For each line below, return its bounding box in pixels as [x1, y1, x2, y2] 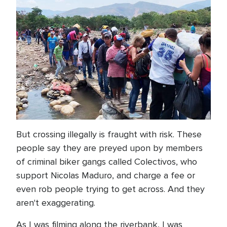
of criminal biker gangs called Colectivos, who [16, 156, 197, 167]
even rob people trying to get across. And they [16, 183, 205, 195]
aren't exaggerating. [16, 197, 95, 208]
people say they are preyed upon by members [16, 142, 203, 154]
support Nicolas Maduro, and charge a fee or [16, 170, 195, 181]
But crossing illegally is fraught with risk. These [16, 129, 202, 140]
